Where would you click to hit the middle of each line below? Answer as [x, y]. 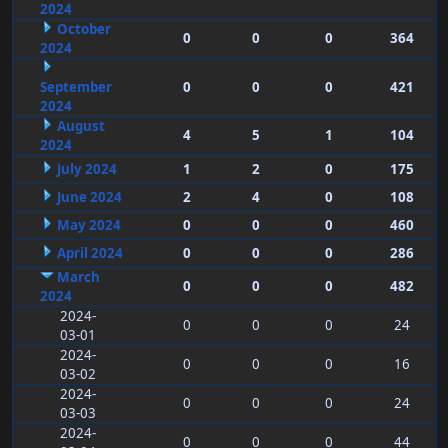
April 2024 [89, 253]
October [83, 29]
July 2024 [86, 169]
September [75, 87]
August [80, 126]
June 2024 [89, 197]
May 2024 [88, 225]
